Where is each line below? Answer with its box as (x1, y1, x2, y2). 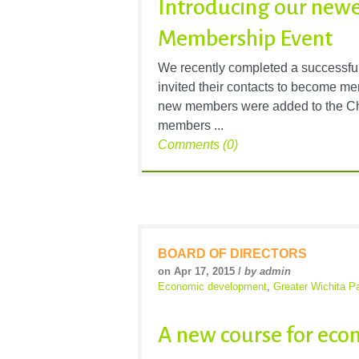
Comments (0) (158, 137, 238, 151)
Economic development (158, 280, 267, 292)
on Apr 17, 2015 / (158, 264, 244, 277)
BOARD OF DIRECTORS (158, 246, 307, 260)
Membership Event (158, 26, 333, 50)
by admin (244, 264, 291, 277)
